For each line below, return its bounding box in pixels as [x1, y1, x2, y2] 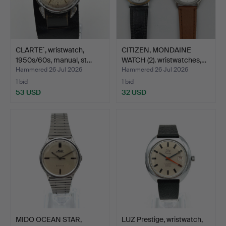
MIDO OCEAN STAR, [16, 215, 82, 224]
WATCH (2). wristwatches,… [122, 55, 206, 65]
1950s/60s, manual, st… [16, 55, 92, 65]
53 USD [16, 88, 41, 97]
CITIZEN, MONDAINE [122, 45, 191, 54]
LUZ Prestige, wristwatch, [122, 215, 203, 224]
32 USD [122, 88, 146, 97]
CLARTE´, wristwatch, [16, 45, 84, 54]
